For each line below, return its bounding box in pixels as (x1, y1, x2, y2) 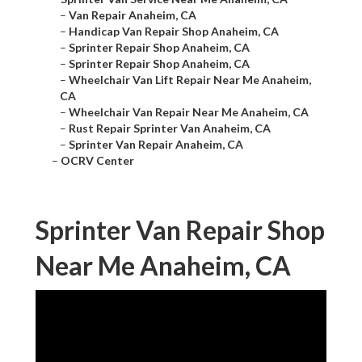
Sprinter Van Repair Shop (36, 214, 325, 246)
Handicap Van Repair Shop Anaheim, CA (69, 24, 279, 39)
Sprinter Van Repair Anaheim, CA (69, 137, 243, 152)
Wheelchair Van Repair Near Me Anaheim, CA (69, 105, 309, 120)
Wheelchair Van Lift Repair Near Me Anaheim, (69, 73, 311, 87)
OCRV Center (61, 154, 134, 168)
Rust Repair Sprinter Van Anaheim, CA (69, 121, 271, 136)
